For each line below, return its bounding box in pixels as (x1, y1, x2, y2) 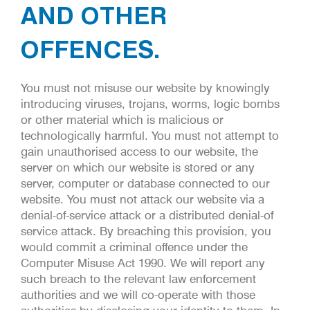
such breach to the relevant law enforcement (21, 271, 256, 286)
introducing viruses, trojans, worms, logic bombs (21, 96, 280, 111)
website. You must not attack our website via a (21, 192, 264, 206)
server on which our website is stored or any (21, 160, 255, 174)
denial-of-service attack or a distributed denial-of (21, 208, 273, 222)
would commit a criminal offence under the (21, 239, 248, 254)
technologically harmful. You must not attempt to (21, 128, 279, 143)
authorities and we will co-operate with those (21, 287, 255, 302)
